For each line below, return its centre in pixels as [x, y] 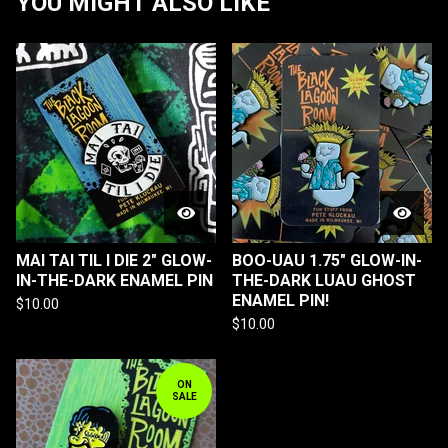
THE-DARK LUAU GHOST [324, 280]
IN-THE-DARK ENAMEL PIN [114, 280]
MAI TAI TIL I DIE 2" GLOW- [114, 260]
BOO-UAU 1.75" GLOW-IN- [327, 260]
